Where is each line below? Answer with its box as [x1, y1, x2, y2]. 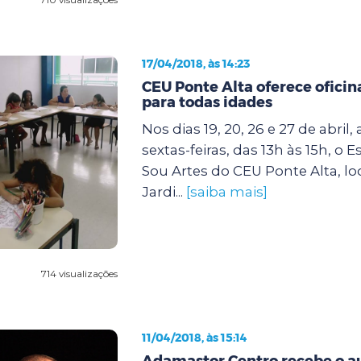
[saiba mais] [185, 183, 268, 200]
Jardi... [141, 183, 186, 200]
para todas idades [141, 93, 272, 111]
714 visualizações [40, 267, 118, 280]
